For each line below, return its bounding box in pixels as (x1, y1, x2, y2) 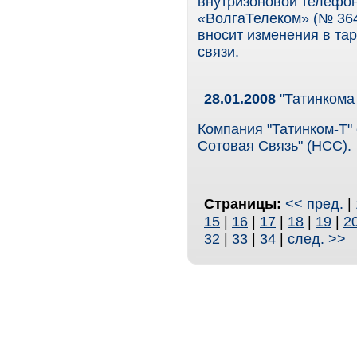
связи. (198, 44, 239, 60)
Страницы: (204, 195, 285, 212)
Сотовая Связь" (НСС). (198, 138, 351, 154)
